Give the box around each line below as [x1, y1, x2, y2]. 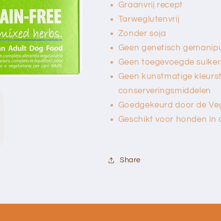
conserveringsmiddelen [118, 86, 211, 95]
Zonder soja [118, 29, 166, 38]
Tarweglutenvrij [118, 14, 180, 24]
